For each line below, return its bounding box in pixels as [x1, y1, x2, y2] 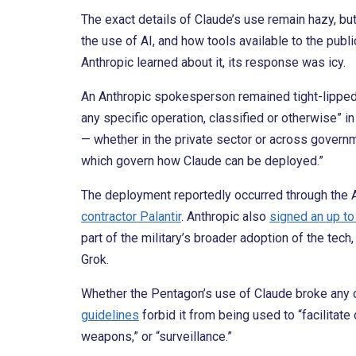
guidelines [81, 308, 139, 323]
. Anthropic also [181, 209, 269, 225]
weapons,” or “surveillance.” [81, 329, 232, 345]
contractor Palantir [81, 209, 181, 225]
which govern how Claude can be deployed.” [81, 153, 323, 169]
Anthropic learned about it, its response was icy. [81, 55, 346, 71]
